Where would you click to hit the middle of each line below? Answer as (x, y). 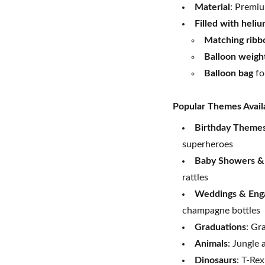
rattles (195, 177)
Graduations (220, 227)
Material (212, 7)
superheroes (208, 144)
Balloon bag (229, 73)
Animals (211, 244)
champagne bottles (221, 211)
